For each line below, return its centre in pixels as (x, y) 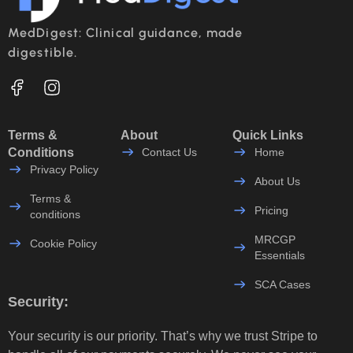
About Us (277, 181)
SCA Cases (282, 284)
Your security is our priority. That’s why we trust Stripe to (163, 336)
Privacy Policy (64, 169)
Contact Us (170, 152)
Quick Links (268, 135)
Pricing (271, 210)
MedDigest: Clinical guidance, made (126, 33)
